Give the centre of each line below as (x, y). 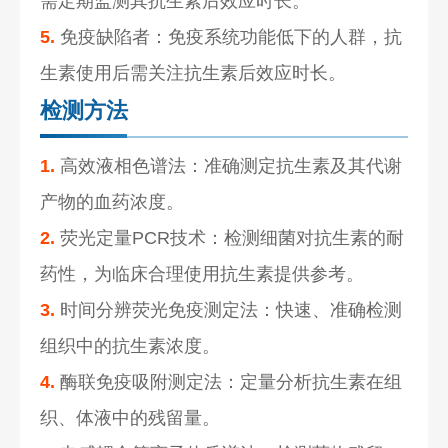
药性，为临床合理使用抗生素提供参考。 (202, 273)
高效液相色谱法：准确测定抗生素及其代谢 (229, 165)
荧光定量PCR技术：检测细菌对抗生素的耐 (230, 237)
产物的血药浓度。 (112, 201)
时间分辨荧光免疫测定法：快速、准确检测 (229, 309)
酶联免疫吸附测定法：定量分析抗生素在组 (229, 381)
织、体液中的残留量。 (130, 417)
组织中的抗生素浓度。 (130, 345)
